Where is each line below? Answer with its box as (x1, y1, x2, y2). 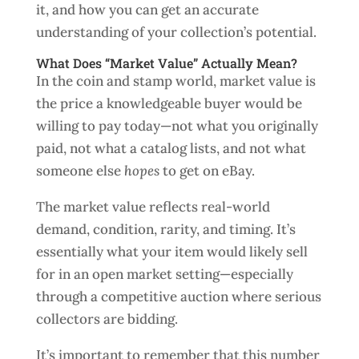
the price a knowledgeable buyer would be (35, 95, 302, 112)
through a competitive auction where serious (35, 288, 321, 305)
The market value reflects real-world (35, 198, 270, 216)
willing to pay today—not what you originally (35, 117, 318, 135)
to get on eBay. (159, 162, 255, 179)
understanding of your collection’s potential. (35, 23, 317, 41)
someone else (35, 162, 124, 179)
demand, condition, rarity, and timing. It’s (35, 220, 296, 238)
